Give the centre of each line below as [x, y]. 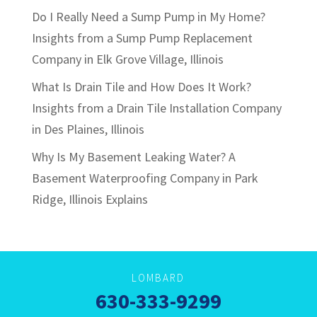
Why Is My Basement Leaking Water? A [133, 157]
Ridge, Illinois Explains [90, 200]
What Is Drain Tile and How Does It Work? [141, 87]
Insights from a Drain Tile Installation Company [156, 108]
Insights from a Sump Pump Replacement [142, 38]
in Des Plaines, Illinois [88, 129]
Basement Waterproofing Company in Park [145, 178]
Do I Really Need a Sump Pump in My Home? [148, 17]
